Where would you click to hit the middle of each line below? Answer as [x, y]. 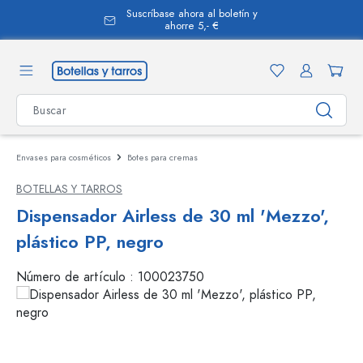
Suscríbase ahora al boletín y [192, 14]
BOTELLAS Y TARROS [69, 189]
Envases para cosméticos [64, 157]
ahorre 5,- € [192, 26]
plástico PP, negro [90, 242]
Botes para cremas [162, 157]
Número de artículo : [77, 277]
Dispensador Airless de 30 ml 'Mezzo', [173, 216]
